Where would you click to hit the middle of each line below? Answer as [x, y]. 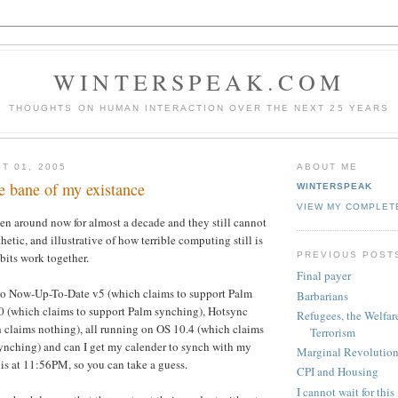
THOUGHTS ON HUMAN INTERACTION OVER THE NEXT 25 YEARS [199, 107]
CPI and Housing [338, 372]
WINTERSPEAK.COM [199, 82]
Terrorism [333, 332]
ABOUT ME [328, 166]
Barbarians [322, 295]
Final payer [324, 276]
